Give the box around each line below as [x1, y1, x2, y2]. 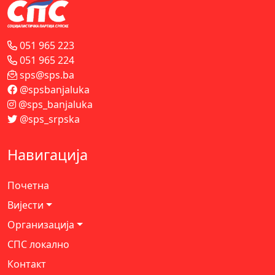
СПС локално [7, 237, 69, 251]
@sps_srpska [17, 112, 80, 126]
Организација [7, 217, 74, 231]
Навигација [7, 144, 88, 165]
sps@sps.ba [17, 68, 74, 82]
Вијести [7, 198, 44, 212]
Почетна [7, 178, 49, 192]
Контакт [7, 257, 46, 271]
